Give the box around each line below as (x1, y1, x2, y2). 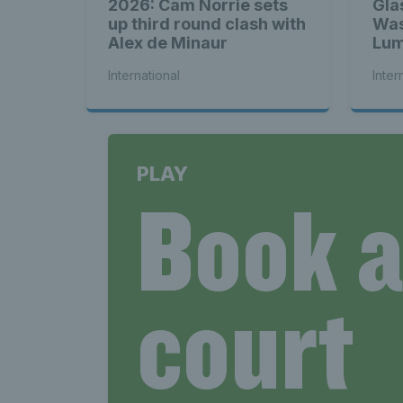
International (108, 67, 180, 83)
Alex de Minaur (108, 32, 228, 52)
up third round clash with (108, 13, 306, 33)
